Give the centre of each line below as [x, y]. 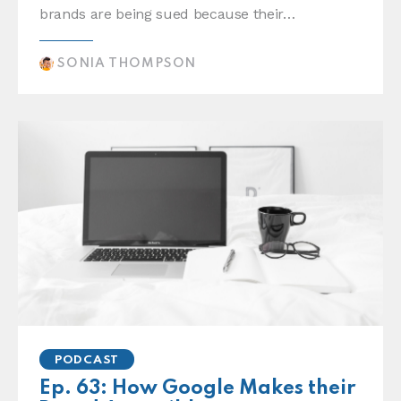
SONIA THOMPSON [127, 64]
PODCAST [87, 361]
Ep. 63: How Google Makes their [197, 388]
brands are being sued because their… [167, 14]
